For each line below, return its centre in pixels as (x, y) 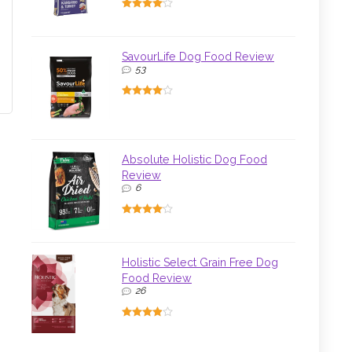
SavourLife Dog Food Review (198, 57)
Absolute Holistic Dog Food (194, 160)
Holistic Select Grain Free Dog (200, 263)
